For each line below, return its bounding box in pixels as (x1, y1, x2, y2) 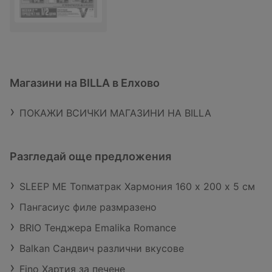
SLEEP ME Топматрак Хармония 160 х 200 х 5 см (19, 180, 255, 193)
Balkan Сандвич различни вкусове (19, 242, 184, 255)
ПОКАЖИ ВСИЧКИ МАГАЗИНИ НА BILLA (19, 107, 211, 120)
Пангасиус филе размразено (19, 201, 157, 214)
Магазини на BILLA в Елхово (10, 76, 160, 90)
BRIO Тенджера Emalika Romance (19, 222, 176, 234)
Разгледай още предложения (10, 150, 171, 163)
